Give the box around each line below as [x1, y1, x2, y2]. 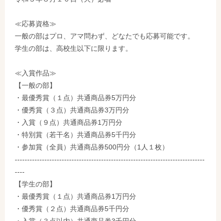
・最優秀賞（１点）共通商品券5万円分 [15, 93, 136, 102]
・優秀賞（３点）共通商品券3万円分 [15, 106, 129, 114]
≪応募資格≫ [15, 19, 56, 28]
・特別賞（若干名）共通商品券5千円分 [15, 130, 136, 139]
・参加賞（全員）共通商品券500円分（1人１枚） [15, 143, 169, 151]
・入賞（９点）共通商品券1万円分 [15, 118, 122, 126]
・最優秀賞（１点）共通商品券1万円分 [15, 192, 136, 200]
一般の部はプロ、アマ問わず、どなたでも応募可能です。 [15, 32, 194, 40]
